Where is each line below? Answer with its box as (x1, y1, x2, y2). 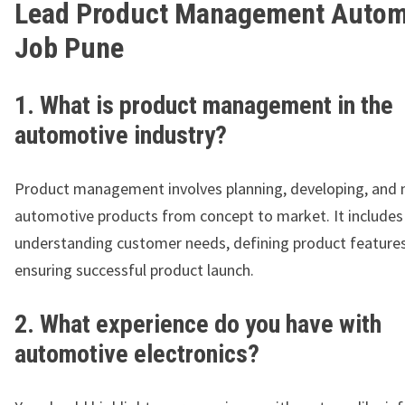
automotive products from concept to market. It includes (14, 205, 403, 227)
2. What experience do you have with (14, 309, 381, 340)
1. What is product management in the (14, 90, 393, 121)
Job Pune (14, 31, 124, 66)
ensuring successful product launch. (14, 259, 254, 281)
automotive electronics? (14, 339, 259, 370)
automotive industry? (14, 120, 227, 151)
